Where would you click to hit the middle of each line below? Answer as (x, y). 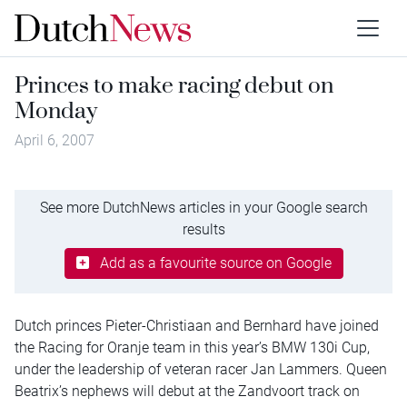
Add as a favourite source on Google (215, 263)
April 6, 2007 (55, 140)
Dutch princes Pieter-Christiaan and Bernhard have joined (197, 325)
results (203, 229)
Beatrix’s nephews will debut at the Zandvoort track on (187, 391)
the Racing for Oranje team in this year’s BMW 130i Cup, (192, 347)
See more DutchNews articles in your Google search (203, 207)
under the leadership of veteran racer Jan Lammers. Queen (201, 369)
